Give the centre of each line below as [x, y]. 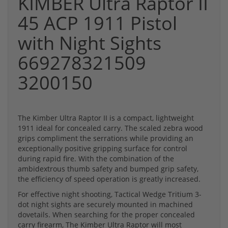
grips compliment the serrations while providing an [106, 138]
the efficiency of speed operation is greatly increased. [109, 179]
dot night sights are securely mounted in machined [105, 205]
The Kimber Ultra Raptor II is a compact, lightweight [106, 118]
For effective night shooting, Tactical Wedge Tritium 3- [110, 194]
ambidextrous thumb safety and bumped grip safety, [108, 169]
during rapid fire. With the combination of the [96, 159]
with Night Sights [90, 43]
